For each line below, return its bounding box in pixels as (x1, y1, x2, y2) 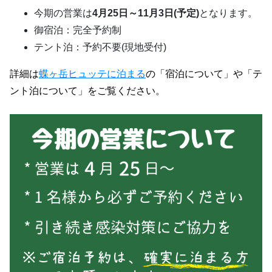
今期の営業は (34, 8, 92, 18)
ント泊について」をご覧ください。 (10, 86, 165, 96)
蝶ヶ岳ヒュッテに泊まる (39, 69, 146, 79)
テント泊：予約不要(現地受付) (34, 42, 166, 52)
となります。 (199, 8, 257, 18)
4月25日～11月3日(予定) (92, 8, 199, 18)
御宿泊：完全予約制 (34, 25, 121, 35)
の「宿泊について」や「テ (146, 69, 262, 79)
